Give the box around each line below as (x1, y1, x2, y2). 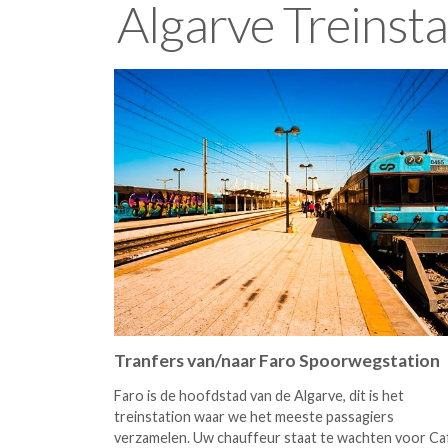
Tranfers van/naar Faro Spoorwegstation (114, 350, 440, 371)
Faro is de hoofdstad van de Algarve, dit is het (114, 387, 404, 404)
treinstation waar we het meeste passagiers (114, 408, 394, 425)
